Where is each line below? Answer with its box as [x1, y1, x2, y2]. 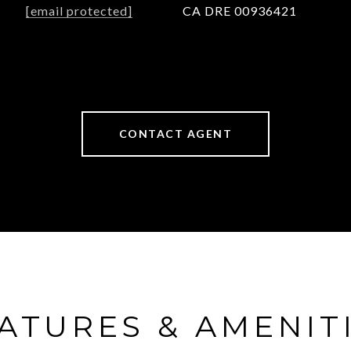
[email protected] [26, 3, 132, 18]
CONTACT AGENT [118, 127, 233, 140]
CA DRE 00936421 [183, 3, 297, 18]
